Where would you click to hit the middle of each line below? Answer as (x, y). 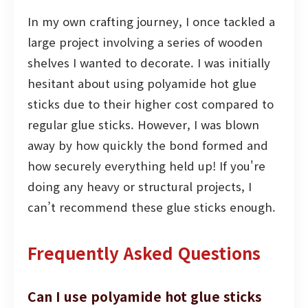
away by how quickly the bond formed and (148, 145)
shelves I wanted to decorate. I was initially (149, 62)
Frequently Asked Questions (144, 252)
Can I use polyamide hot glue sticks (145, 296)
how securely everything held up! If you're (146, 165)
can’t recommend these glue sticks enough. (152, 207)
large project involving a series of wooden (145, 42)
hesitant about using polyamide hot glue (142, 83)
